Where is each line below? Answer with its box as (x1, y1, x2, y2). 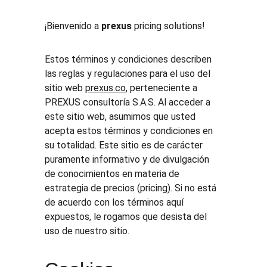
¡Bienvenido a (45, 20, 102, 32)
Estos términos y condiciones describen (45, 54, 215, 65)
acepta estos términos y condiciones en (45, 125, 216, 136)
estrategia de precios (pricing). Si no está (45, 182, 219, 194)
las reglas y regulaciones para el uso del (45, 68, 213, 79)
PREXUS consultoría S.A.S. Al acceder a (45, 97, 213, 108)
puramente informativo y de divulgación (45, 154, 212, 165)
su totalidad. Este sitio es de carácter (45, 139, 206, 151)
